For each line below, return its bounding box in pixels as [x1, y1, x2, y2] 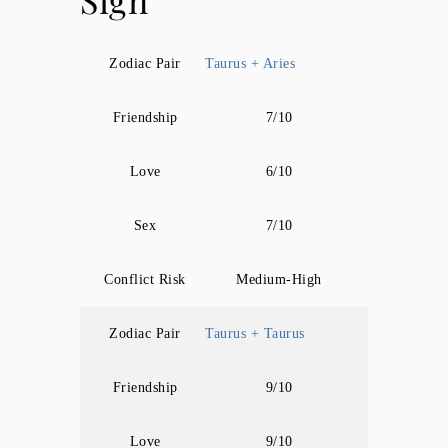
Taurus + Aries [205, 56, 295, 71]
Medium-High [236, 272, 322, 287]
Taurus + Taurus [205, 326, 305, 341]
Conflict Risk [104, 272, 186, 287]
